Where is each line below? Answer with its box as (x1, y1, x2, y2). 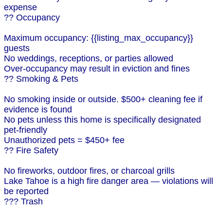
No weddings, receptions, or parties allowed (4, 54, 173, 64)
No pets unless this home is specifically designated (4, 115, 201, 125)
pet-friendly (4, 125, 47, 135)
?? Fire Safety (4, 145, 58, 156)
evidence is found (4, 105, 72, 115)
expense (4, 2, 37, 13)
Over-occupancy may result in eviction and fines (4, 64, 190, 74)
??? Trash (4, 197, 43, 207)
